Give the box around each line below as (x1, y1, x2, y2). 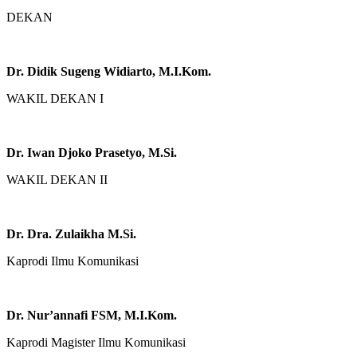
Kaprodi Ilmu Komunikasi (6, 253, 139, 268)
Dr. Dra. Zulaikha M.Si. (6, 226, 136, 241)
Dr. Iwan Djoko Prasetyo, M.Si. (6, 145, 177, 159)
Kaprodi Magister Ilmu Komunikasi (6, 335, 186, 349)
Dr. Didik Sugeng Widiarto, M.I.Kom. (6, 64, 211, 78)
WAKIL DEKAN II (6, 172, 108, 186)
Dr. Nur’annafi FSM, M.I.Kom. (6, 308, 177, 322)
